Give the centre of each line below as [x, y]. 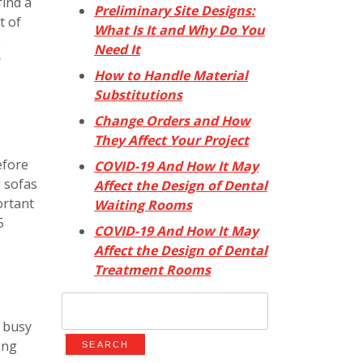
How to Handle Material [171, 76]
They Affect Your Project [171, 141]
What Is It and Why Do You [179, 30]
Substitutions [138, 95]
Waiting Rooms [143, 205]
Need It [117, 50]
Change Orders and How [172, 121]
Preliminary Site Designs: [175, 11]
